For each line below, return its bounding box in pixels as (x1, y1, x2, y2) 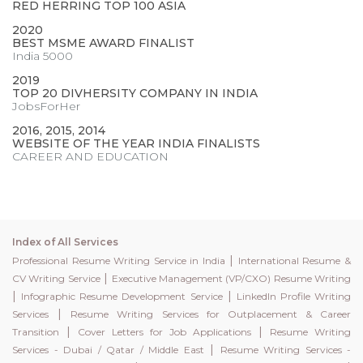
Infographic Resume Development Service (21, 290, 223, 302)
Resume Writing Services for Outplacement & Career (70, 308, 351, 320)
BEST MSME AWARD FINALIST (12, 36, 194, 50)
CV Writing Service (12, 272, 100, 284)
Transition (12, 326, 59, 338)
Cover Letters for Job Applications (78, 326, 251, 338)
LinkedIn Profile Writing (236, 290, 351, 302)
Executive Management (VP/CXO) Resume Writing (111, 272, 351, 284)
